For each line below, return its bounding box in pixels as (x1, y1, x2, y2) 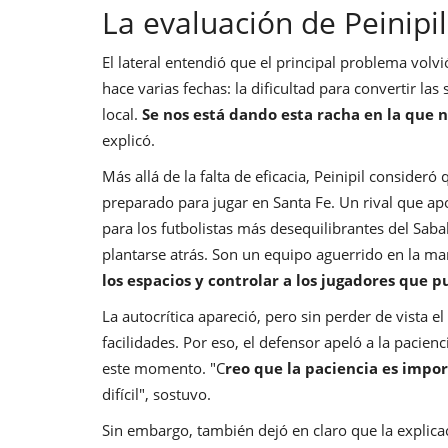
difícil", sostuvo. (102, 383, 211, 404)
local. (102, 103, 142, 124)
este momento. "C (102, 357, 225, 378)
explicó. (102, 129, 155, 150)
